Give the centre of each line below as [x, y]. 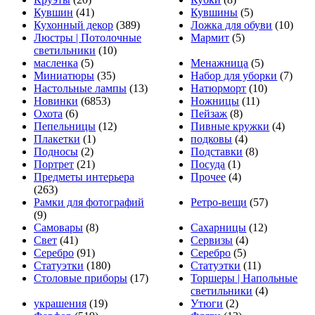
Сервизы [212, 240]
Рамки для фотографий [89, 202]
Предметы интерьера [84, 177]
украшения [60, 304]
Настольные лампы [80, 89]
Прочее [208, 177]
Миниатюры [64, 76]
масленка [56, 63]
